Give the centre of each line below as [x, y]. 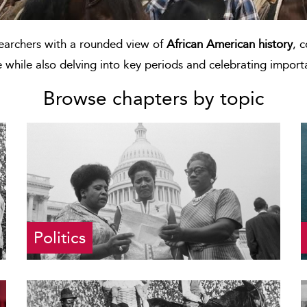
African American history [230, 44]
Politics [60, 237]
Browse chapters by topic [153, 98]
